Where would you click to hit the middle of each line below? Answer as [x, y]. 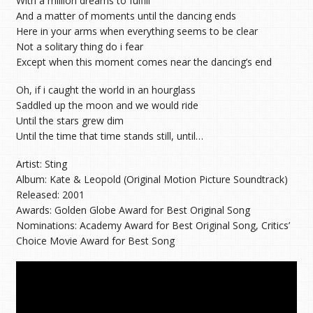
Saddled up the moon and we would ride [107, 105]
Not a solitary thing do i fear [79, 46]
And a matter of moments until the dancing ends [126, 15]
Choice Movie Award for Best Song [95, 241]
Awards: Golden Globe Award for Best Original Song [133, 210]
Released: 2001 [50, 195]
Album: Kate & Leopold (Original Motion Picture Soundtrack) [152, 180]
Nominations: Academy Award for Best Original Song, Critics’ [153, 226]
